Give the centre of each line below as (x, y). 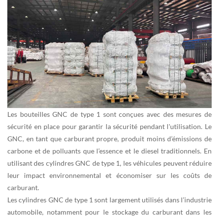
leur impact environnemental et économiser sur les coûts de (109, 175)
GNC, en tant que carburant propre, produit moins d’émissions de (109, 138)
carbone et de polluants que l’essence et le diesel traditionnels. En (109, 151)
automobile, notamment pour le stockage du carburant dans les (109, 212)
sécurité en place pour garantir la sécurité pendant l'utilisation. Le (109, 126)
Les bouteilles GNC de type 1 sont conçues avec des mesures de (109, 114)
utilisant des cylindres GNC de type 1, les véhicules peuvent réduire (109, 163)
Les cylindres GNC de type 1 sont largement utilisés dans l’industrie (109, 199)
